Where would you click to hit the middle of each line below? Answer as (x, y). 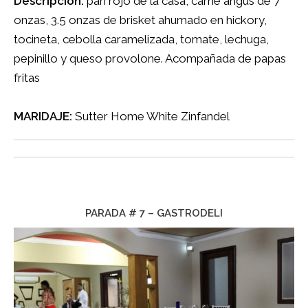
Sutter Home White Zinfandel (151, 116)
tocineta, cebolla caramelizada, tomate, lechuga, (141, 39)
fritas (27, 77)
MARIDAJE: (43, 116)
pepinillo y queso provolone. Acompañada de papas (150, 58)
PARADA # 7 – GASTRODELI (154, 213)
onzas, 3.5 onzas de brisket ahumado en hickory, (140, 20)
